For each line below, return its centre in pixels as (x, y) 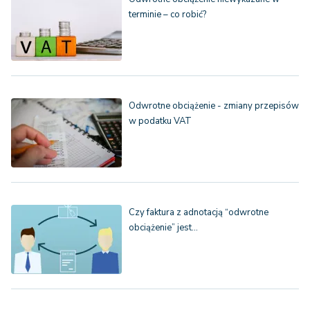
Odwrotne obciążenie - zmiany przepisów (214, 106)
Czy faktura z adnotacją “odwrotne (199, 213)
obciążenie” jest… (163, 228)
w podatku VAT (160, 121)
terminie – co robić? (167, 15)
